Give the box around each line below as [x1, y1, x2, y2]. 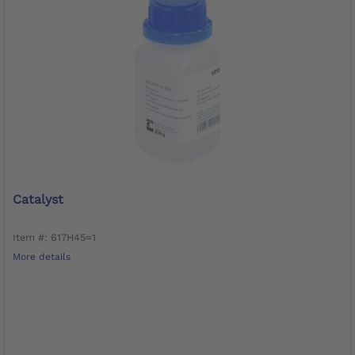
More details [13, 250, 71, 262]
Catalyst [13, 191, 63, 207]
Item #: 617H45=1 [13, 231, 96, 243]
